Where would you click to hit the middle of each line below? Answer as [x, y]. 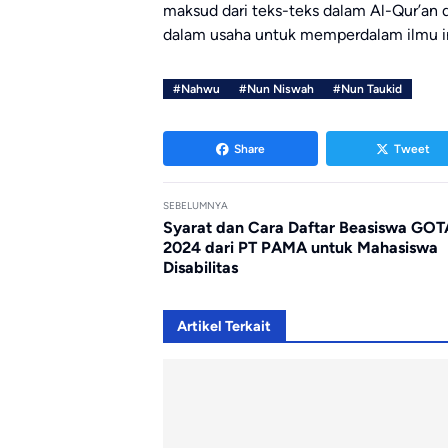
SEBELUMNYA [195, 206]
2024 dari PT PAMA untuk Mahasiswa [300, 248]
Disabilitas [200, 268]
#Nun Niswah [276, 89]
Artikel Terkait [224, 326]
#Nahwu [196, 89]
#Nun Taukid [367, 89]
